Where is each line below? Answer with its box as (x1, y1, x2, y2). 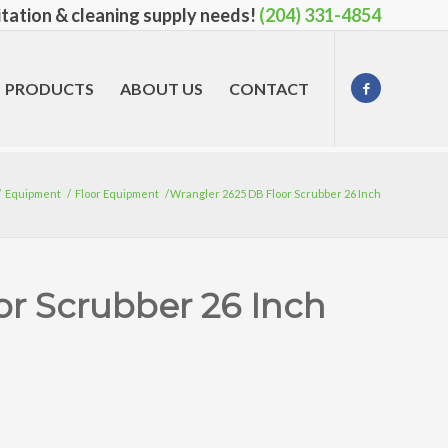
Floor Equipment (75, 186, 159, 200)
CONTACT (229, 79, 309, 98)
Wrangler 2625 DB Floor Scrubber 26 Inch (170, 186, 381, 200)
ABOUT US (120, 79, 203, 98)
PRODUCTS (5, 79, 94, 98)
